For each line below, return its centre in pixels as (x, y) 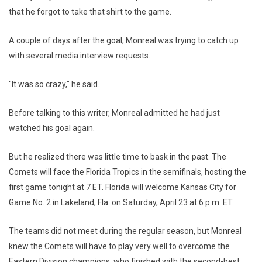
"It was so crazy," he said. (54, 84)
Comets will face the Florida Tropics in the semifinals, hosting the (127, 172)
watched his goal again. (53, 128)
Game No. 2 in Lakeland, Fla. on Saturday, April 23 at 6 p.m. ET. (121, 202)
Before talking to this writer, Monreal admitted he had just (114, 113)
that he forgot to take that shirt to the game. (90, 12)
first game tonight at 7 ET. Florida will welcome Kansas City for (123, 187)
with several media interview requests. (80, 56)
